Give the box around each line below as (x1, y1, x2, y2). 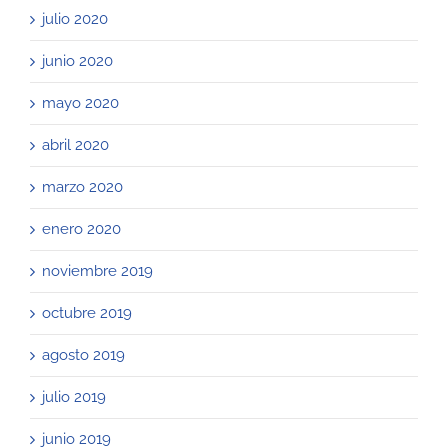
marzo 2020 (42, 177, 123, 196)
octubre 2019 (42, 303, 132, 322)
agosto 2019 (42, 345, 125, 364)
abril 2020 (42, 135, 109, 154)
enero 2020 (42, 219, 121, 238)
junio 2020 (42, 51, 113, 70)
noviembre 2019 (42, 261, 153, 280)
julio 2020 (42, 9, 108, 28)
